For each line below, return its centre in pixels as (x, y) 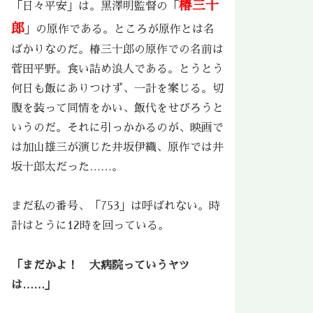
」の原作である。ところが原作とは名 (119, 29)
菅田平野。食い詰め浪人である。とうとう (117, 69)
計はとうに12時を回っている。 (90, 226)
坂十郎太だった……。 (67, 167)
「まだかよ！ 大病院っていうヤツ (101, 266)
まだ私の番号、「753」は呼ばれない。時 (116, 206)
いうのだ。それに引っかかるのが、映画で (117, 128)
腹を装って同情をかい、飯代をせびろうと (117, 108)
